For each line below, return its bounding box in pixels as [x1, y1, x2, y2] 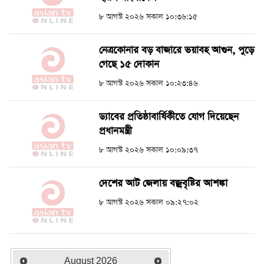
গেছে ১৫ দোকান [99, 58, 159, 71]
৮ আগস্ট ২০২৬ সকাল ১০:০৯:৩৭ [99, 144, 198, 156]
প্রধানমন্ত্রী [99, 124, 132, 138]
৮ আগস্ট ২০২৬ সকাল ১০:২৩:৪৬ [99, 78, 198, 89]
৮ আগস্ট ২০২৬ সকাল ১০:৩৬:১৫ [99, 11, 197, 22]
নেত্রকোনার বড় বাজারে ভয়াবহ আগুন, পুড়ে [99, 44, 254, 57]
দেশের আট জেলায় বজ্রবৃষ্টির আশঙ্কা [99, 177, 227, 190]
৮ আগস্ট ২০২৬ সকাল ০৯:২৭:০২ [99, 197, 199, 208]
